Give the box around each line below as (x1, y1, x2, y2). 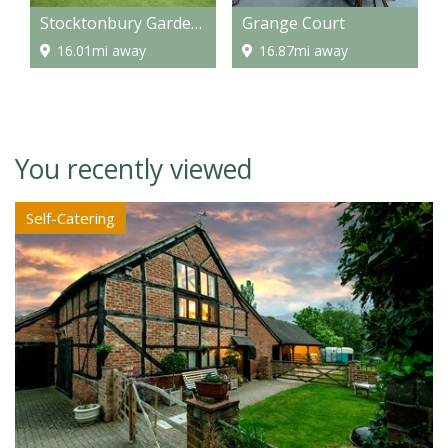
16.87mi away (258, 41, 348, 61)
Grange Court (241, 12, 345, 35)
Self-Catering (26, 208, 115, 229)
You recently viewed (15, 151, 252, 188)
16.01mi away (57, 41, 146, 61)
